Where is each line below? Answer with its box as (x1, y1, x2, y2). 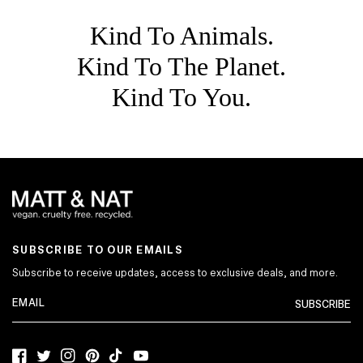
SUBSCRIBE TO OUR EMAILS (12, 244, 183, 256)
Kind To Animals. (89, 21, 274, 51)
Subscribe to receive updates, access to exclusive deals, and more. (12, 267, 338, 279)
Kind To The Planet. (77, 52, 286, 82)
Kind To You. (112, 83, 251, 113)
